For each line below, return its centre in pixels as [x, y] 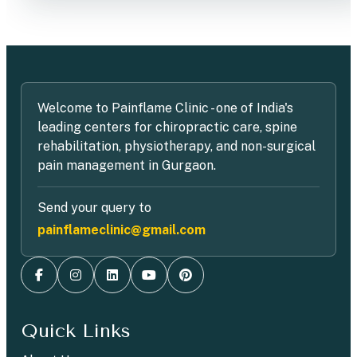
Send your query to [94, 207]
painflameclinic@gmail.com [122, 229]
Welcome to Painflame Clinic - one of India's [165, 108]
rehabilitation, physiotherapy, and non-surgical [177, 146]
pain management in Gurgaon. [127, 165]
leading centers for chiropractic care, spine [167, 127]
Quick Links [76, 330]
